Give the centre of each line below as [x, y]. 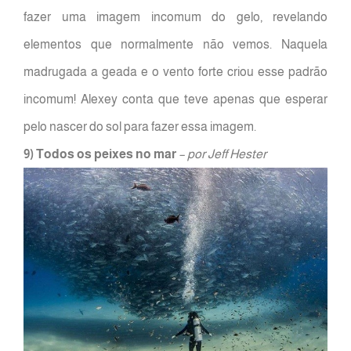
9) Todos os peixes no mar [100, 154]
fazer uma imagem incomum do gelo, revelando [175, 17]
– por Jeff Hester [223, 154]
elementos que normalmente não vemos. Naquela [175, 45]
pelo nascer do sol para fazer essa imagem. [140, 127]
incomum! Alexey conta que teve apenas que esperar [175, 100]
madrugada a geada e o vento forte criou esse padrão [175, 72]
